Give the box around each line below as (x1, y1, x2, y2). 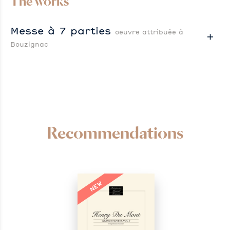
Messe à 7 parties (10, 24, 115, 37)
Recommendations (46, 123, 184, 143)
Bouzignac (10, 40, 48, 49)
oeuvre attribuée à (115, 28, 183, 36)
